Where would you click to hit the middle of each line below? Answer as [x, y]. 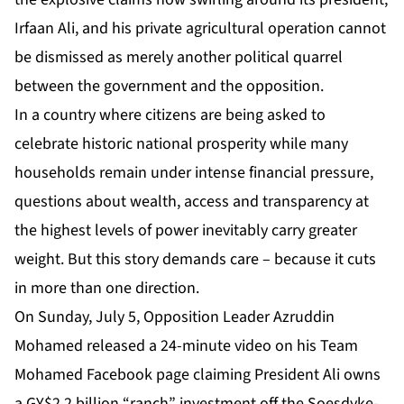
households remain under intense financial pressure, [194, 173]
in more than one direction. [107, 289]
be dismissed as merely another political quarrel [179, 58]
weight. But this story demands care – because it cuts [195, 260]
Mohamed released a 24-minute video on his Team [186, 346]
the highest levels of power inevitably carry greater [186, 231]
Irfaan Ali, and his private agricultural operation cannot [200, 29]
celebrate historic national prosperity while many [181, 144]
